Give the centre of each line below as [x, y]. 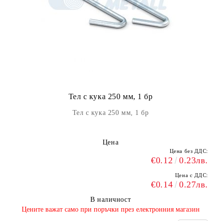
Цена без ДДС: [189, 151]
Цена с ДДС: [191, 175]
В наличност [110, 200]
